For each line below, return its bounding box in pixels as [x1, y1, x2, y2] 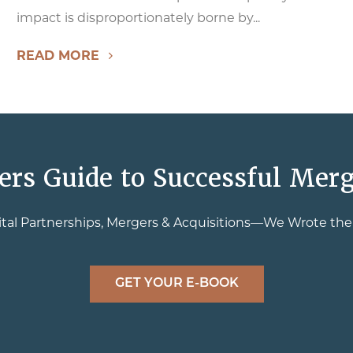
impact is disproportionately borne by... [16, 10, 260, 25]
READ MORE [16, 48, 99, 63]
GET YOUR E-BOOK [114, 277, 239, 290]
